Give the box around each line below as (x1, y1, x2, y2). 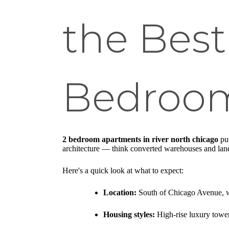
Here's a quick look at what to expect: (62, 166, 184, 175)
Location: (103, 188, 136, 197)
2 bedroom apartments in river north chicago (62, 135, 218, 144)
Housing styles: (103, 210, 155, 219)
